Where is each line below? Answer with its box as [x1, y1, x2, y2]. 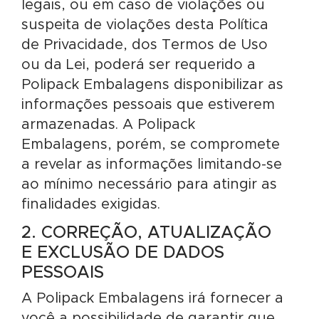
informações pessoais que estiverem [21, 98, 275, 112]
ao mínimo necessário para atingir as [21, 177, 277, 192]
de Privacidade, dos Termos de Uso [21, 38, 268, 52]
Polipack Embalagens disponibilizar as [21, 78, 283, 92]
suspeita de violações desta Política [21, 18, 268, 32]
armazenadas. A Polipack [21, 117, 195, 132]
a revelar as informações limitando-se [21, 157, 282, 172]
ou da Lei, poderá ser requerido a [21, 58, 256, 72]
